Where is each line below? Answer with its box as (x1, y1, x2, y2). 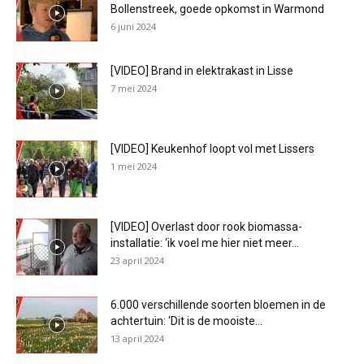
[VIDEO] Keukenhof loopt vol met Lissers (110, 142, 314, 155)
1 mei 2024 (110, 160, 157, 172)
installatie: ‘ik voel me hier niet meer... (110, 236, 299, 249)
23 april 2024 (110, 254, 164, 266)
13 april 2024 (110, 332, 164, 344)
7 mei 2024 (110, 82, 157, 94)
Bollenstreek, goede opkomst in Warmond (110, 2, 324, 15)
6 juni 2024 (110, 20, 156, 32)
